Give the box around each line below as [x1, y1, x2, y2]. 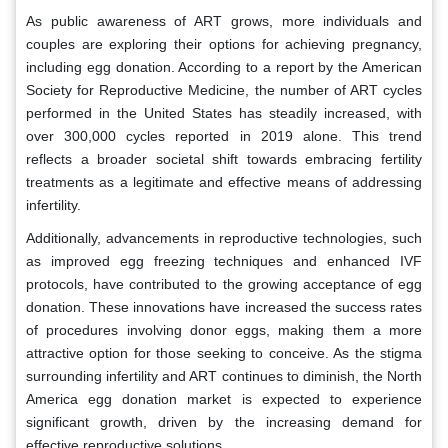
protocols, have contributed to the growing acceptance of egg [26, 275, 422, 292]
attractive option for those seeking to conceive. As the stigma [26, 344, 422, 361]
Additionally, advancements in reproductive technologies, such [26, 229, 422, 246]
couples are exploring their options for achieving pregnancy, [26, 35, 422, 52]
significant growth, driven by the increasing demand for [26, 413, 422, 430]
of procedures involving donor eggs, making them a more [26, 321, 422, 338]
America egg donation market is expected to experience [26, 390, 422, 407]
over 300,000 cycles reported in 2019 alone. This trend [26, 127, 422, 144]
